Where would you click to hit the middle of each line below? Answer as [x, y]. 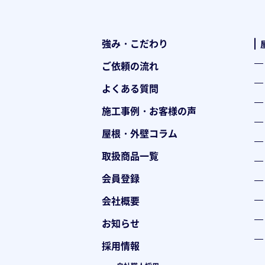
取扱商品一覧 [130, 155]
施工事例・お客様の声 [149, 110]
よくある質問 [130, 88]
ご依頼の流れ [130, 65]
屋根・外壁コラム [140, 133]
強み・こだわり [135, 43]
